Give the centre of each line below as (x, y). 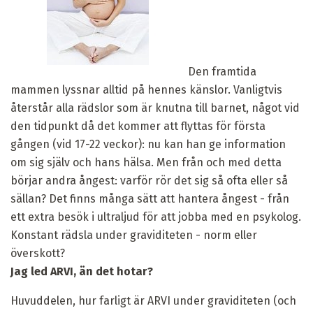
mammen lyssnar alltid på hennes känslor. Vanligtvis (146, 89)
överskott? (38, 253)
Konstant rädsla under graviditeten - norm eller (134, 235)
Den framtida (221, 71)
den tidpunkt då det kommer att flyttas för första (138, 126)
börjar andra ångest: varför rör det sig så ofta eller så (149, 180)
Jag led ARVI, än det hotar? (82, 271)
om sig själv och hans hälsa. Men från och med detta (146, 162)
